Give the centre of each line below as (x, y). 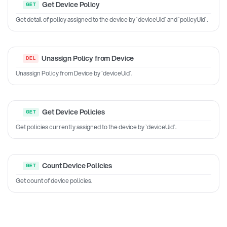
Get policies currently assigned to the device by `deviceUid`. (96, 127)
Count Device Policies (77, 165)
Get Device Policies (73, 112)
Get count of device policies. (54, 180)
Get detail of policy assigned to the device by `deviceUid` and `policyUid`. (112, 19)
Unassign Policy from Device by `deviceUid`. (74, 73)
